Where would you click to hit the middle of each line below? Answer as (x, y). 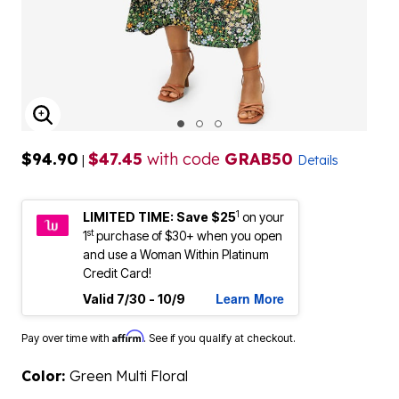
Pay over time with (67, 338)
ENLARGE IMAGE (114, 126)
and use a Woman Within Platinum (176, 254)
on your (263, 217)
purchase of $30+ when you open (188, 236)
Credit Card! (117, 273)
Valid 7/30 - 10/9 (134, 299)
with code (183, 159)
